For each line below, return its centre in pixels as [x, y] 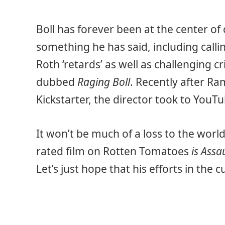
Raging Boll [104, 82]
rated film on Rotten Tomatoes [114, 151]
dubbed [57, 82]
